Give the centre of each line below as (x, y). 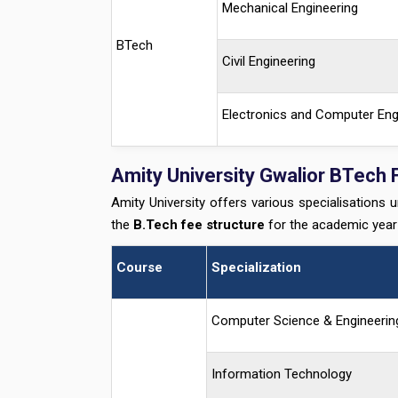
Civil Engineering (268, 61)
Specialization (256, 267)
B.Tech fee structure (199, 225)
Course (141, 267)
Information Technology (281, 374)
